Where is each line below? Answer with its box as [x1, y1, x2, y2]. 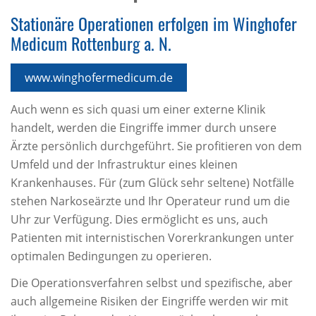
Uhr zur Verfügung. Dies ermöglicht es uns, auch [11, 211, 268, 227]
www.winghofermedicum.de [25, 69, 173, 85]
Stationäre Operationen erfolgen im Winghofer [11, 10, 297, 36]
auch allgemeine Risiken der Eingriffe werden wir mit [11, 293, 288, 309]
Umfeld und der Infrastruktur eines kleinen [11, 156, 238, 172]
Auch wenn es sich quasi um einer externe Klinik [11, 101, 265, 117]
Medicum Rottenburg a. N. [11, 30, 171, 56]
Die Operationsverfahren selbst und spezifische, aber [11, 274, 293, 291]
